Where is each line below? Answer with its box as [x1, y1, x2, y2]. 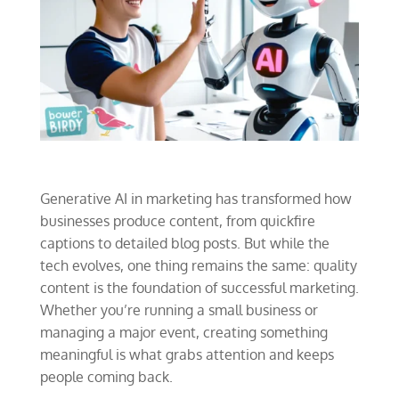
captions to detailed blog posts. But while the [39, 233, 330, 252]
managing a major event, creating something [39, 322, 328, 341]
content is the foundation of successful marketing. [39, 278, 359, 297]
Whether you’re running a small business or [39, 300, 318, 319]
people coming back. [39, 367, 173, 386]
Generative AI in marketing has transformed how [39, 189, 352, 208]
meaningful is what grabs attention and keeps [39, 345, 334, 363]
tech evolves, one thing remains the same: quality [39, 256, 357, 274]
